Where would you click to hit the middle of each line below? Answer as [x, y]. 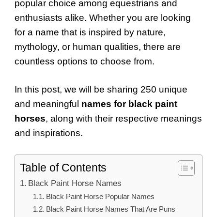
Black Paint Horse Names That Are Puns [111, 209]
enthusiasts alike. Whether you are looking [103, 17]
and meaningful [48, 104]
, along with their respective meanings [124, 119]
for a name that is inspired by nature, [90, 32]
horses [30, 119]
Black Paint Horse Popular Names [101, 196]
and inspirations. [49, 133]
